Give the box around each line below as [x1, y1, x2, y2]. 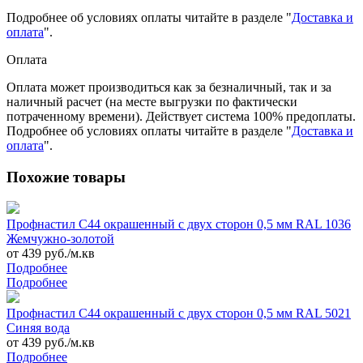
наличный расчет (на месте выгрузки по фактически [6, 94, 297, 109]
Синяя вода [6, 321, 70, 335]
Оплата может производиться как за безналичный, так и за [6, 79, 331, 94]
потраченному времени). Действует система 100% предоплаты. [6, 109, 356, 123]
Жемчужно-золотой [6, 232, 114, 246]
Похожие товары [6, 168, 126, 186]
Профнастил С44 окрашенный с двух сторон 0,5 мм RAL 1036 [6, 217, 351, 232]
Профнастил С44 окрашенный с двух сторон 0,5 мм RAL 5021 [6, 306, 351, 321]
